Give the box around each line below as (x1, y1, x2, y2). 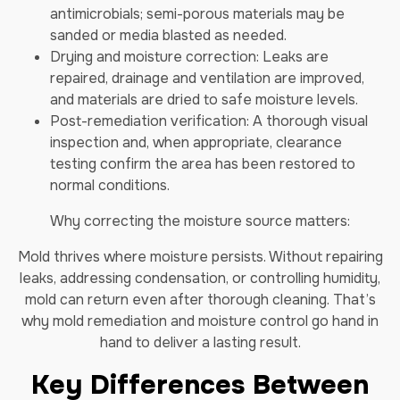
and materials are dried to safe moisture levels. (50, 90, 358, 109)
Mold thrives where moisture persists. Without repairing (17, 247, 383, 266)
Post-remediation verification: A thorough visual (50, 112, 368, 130)
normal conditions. (50, 176, 170, 195)
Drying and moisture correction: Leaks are (50, 47, 329, 66)
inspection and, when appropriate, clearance (50, 133, 342, 152)
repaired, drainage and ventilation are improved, (50, 69, 364, 87)
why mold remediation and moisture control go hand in (21, 312, 379, 330)
